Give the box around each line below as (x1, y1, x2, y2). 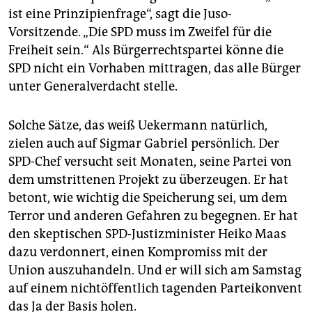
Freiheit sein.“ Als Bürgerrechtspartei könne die (8, 42, 283, 58)
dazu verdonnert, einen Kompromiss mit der (8, 244, 267, 260)
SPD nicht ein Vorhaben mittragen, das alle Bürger (8, 61, 301, 77)
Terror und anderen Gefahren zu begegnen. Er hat (8, 208, 298, 224)
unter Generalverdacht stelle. (8, 79, 178, 95)
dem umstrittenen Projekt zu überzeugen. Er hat (8, 172, 288, 188)
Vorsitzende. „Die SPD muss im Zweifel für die (8, 24, 272, 40)
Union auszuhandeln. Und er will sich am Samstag (8, 263, 302, 279)
